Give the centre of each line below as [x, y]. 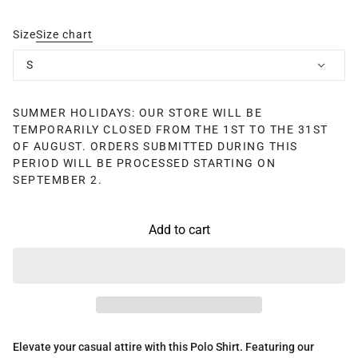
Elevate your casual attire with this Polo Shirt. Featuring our [163, 347]
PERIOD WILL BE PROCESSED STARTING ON [144, 163]
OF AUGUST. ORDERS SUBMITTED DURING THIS [155, 146]
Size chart [64, 35]
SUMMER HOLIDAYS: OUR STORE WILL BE [137, 112]
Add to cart [179, 229]
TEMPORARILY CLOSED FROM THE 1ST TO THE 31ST [171, 129]
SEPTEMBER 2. [58, 179]
